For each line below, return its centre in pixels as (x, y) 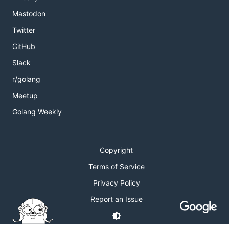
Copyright (117, 150)
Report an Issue (116, 199)
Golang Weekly (37, 112)
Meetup (25, 96)
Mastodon (29, 14)
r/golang (26, 79)
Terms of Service (116, 167)
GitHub (24, 47)
